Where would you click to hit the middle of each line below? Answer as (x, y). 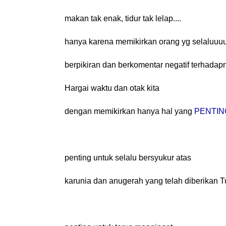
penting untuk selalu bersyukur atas (128, 157)
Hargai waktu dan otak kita (112, 88)
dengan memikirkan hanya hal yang (129, 111)
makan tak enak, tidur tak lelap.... (123, 18)
